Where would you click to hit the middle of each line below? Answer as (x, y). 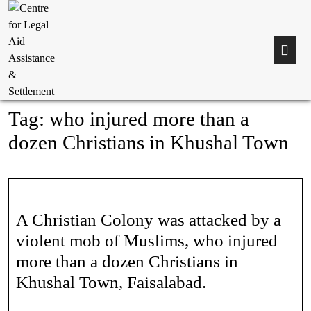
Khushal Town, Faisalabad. (111, 282)
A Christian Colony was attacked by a (149, 220)
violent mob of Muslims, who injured (147, 241)
